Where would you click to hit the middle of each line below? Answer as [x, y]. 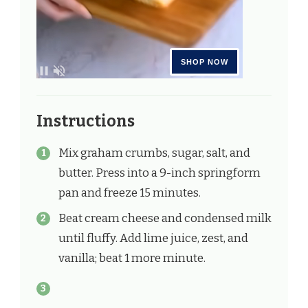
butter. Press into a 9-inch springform [159, 173]
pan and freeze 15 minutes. [130, 192]
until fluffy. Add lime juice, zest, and [153, 238]
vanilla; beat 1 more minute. [132, 258]
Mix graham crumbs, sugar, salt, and [154, 153]
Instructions [86, 121]
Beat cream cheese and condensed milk [165, 218]
